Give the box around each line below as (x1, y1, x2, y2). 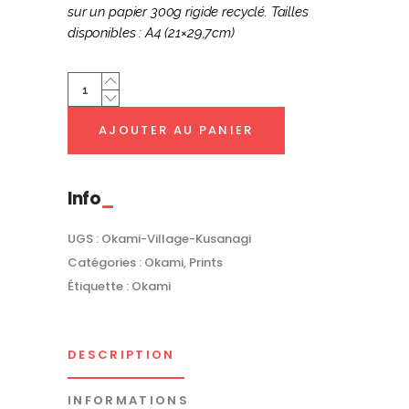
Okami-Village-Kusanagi (101, 230, 251, 247)
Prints (189, 254, 223, 271)
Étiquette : (68, 278, 131, 295)
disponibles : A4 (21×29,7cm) (68, 25, 235, 41)
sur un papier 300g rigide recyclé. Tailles (68, 4, 309, 20)
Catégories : (68, 254, 144, 271)
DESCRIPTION (68, 346, 175, 363)
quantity (67, 157, 119, 173)
